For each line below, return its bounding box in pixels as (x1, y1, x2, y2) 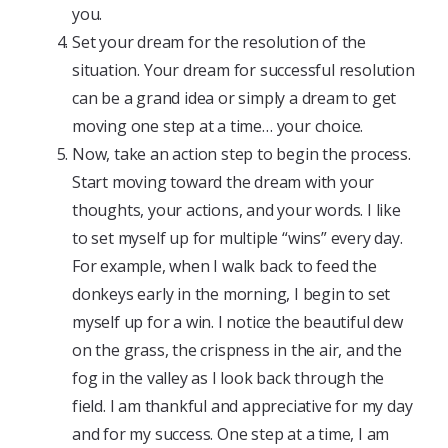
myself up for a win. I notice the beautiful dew (72, 310, 403, 333)
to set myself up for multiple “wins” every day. (72, 226, 403, 249)
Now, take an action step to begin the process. (72, 142, 411, 165)
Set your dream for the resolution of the (72, 30, 366, 53)
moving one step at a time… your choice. (72, 114, 364, 137)
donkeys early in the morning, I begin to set (72, 282, 391, 305)
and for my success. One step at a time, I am (72, 422, 390, 445)
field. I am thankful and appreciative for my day (72, 394, 413, 417)
